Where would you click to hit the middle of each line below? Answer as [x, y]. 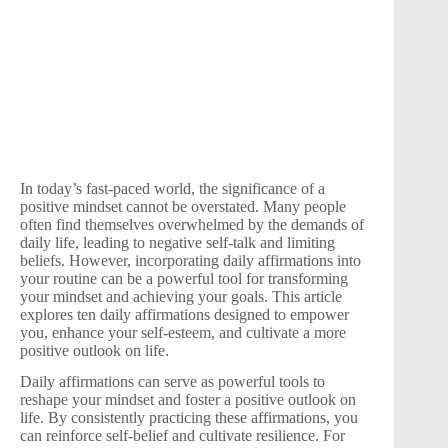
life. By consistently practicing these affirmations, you [189, 417]
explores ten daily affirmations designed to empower [184, 314]
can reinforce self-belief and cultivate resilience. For [182, 435]
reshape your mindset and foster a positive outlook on [188, 399]
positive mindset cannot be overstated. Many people [183, 206]
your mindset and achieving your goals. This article [181, 296]
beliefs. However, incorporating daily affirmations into [190, 260]
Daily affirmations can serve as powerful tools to [172, 381]
